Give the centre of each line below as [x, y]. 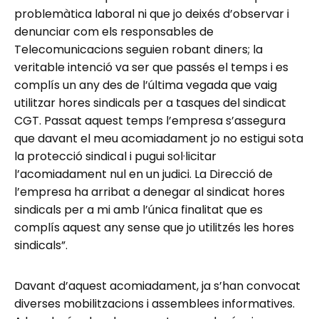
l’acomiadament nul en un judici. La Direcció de [143, 174]
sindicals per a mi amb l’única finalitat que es [138, 210]
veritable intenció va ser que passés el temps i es [151, 68]
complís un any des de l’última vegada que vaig [146, 85]
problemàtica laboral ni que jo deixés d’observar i [152, 14]
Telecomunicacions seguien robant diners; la [138, 50]
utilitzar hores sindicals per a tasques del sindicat [150, 103]
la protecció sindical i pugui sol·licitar [115, 157]
